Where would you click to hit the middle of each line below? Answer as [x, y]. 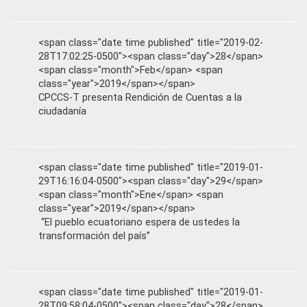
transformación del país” [94, 236]
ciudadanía [62, 111]
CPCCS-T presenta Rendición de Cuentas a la [140, 98]
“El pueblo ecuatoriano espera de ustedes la [139, 222]
